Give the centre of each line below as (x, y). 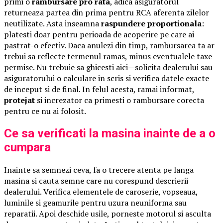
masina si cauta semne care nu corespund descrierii (96, 180)
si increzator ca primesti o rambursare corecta (119, 100)
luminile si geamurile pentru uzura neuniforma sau (95, 202)
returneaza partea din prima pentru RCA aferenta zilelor (107, 12)
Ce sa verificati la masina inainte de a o (110, 133)
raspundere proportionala (151, 23)
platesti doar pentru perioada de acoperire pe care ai (99, 34)
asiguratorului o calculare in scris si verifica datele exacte (107, 78)
